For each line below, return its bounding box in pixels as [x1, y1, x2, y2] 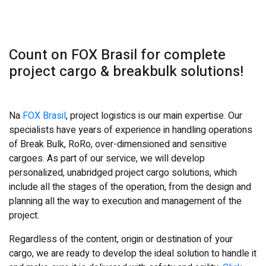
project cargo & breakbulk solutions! [9, 61, 243, 82]
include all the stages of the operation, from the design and [9, 179, 251, 194]
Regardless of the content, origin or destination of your [9, 232, 233, 246]
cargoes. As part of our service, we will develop [9, 151, 205, 166]
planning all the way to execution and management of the [9, 194, 242, 208]
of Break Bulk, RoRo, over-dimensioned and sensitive [9, 137, 227, 151]
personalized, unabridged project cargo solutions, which [9, 165, 237, 180]
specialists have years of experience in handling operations [9, 122, 252, 137]
